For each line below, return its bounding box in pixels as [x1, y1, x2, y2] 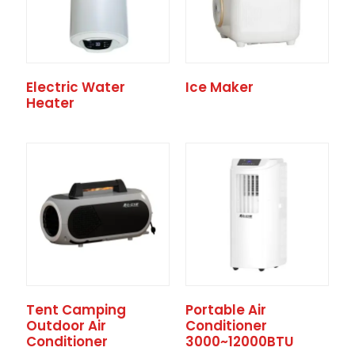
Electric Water [25, 78, 125, 97]
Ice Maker [185, 78, 254, 97]
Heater [25, 94, 74, 113]
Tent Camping [25, 300, 126, 320]
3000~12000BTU [185, 332, 294, 352]
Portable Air [185, 300, 266, 320]
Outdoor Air [25, 316, 106, 336]
